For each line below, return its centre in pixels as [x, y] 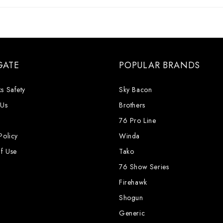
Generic [132, 213]
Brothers [132, 105]
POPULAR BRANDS [160, 65]
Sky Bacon [136, 90]
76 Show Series [144, 167]
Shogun [131, 198]
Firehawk [133, 182]
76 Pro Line [138, 120]
